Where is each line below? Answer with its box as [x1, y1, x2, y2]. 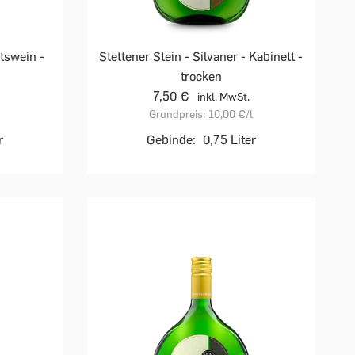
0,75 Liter [202, 132, 256, 147]
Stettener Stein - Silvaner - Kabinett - [99, 48, 303, 64]
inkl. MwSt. [197, 90, 250, 104]
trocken [180, 68, 222, 84]
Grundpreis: [149, 107, 206, 121]
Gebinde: [146, 132, 196, 147]
